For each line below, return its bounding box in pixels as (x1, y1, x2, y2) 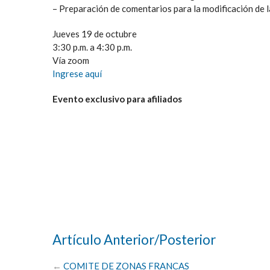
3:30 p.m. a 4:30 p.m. (52, 41, 132, 52)
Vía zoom (52, 54, 89, 66)
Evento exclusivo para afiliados (52, 93, 182, 104)
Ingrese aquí (52, 67, 102, 79)
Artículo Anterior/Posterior (52, 231, 216, 248)
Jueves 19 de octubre (52, 28, 137, 39)
